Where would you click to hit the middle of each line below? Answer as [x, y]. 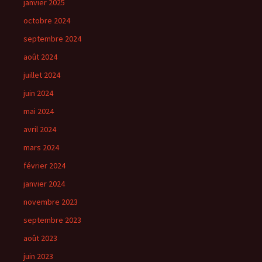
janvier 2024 [44, 184]
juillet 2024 [42, 75]
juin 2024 [38, 93]
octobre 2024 [47, 20]
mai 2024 [39, 111]
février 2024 [44, 166]
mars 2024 [41, 147]
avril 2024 [40, 129]
